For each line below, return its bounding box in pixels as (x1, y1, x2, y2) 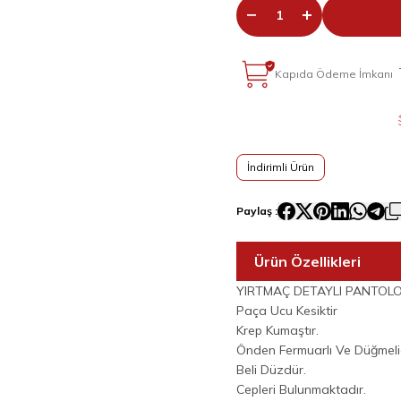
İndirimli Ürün (246, 160, 314, 174)
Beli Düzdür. (235, 362, 306, 378)
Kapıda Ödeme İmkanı (275, 66, 394, 81)
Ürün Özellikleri (253, 252, 361, 270)
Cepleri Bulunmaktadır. (235, 381, 366, 397)
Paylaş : (235, 204, 277, 218)
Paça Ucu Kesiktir (235, 303, 337, 319)
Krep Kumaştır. (235, 322, 319, 338)
